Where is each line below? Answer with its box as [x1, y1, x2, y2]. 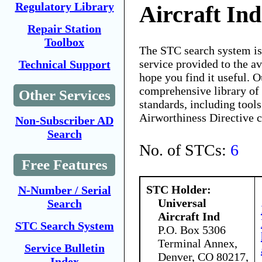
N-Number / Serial [18, 184, 111, 196]
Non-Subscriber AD [15, 114, 113, 127]
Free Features [21, 157, 108, 173]
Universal [158, 196, 206, 209]
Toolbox [44, 36, 84, 49]
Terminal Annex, [158, 236, 237, 250]
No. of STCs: [139, 140, 230, 159]
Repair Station [27, 22, 101, 35]
